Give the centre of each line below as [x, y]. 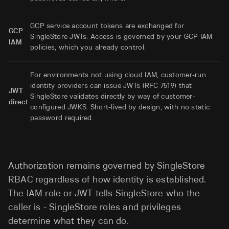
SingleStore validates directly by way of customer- [113, 96]
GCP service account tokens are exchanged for [107, 26]
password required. [62, 118]
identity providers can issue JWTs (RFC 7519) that [111, 85]
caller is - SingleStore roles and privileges [95, 207]
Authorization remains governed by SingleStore [107, 166]
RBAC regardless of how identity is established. [107, 180]
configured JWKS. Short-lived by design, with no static [120, 107]
